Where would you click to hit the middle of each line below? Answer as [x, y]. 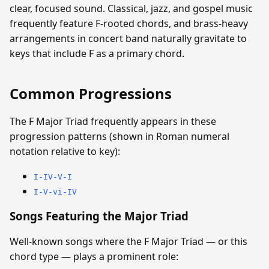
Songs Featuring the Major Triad [99, 216]
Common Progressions [91, 93]
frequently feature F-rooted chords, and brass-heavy [129, 23]
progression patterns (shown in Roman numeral [119, 136]
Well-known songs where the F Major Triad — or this [128, 242]
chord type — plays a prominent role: [94, 257]
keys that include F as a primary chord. [97, 53]
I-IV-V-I [53, 177]
